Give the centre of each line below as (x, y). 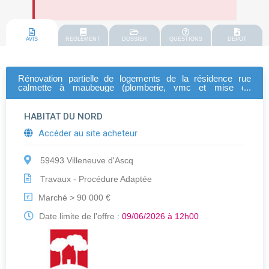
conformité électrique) (60, 97)
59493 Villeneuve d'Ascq (86, 161)
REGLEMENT (83, 39)
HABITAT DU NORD (63, 117)
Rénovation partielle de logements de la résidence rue (134, 79)
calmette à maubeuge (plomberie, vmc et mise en (134, 88)
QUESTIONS (186, 39)
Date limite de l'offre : (79, 216)
